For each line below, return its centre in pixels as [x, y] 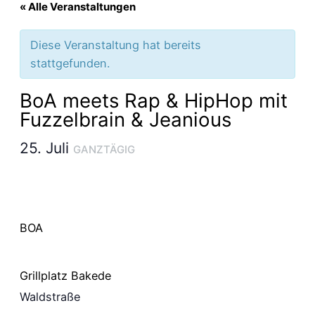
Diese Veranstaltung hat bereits [116, 45]
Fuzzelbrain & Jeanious [126, 119]
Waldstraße [50, 296]
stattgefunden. [70, 63]
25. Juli [46, 148]
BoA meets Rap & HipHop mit [154, 100]
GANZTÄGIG [104, 149]
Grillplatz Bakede [65, 275]
